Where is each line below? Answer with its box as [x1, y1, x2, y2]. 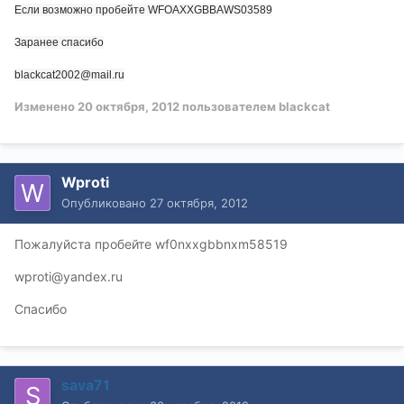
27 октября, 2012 [150, 195, 248, 210]
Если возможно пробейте [14, 3, 148, 16]
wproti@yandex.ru [14, 268, 123, 284]
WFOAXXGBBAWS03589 [148, 3, 272, 16]
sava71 [61, 375, 110, 394]
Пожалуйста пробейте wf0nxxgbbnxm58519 [14, 235, 288, 252]
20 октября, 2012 [78, 98, 179, 114]
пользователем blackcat [179, 98, 330, 114]
